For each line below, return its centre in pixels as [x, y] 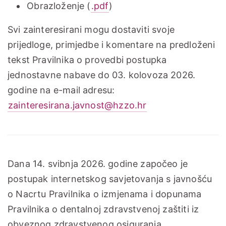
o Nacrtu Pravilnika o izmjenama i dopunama [105, 194]
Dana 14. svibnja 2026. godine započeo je [98, 164]
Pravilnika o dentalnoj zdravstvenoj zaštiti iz [103, 209]
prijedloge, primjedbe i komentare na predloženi [111, 45]
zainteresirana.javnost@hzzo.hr [77, 105]
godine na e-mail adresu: [61, 90]
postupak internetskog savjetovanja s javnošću [110, 179]
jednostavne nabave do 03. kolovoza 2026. [102, 75]
